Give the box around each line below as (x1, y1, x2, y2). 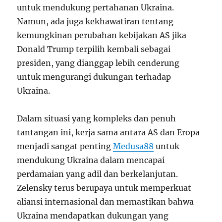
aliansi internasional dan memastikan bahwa (17, 196, 194, 207)
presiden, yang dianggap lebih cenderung (17, 57, 180, 68)
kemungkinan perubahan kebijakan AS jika (17, 30, 187, 40)
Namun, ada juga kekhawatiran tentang (17, 16, 174, 26)
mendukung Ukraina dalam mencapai (17, 155, 165, 165)
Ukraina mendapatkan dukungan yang (17, 210, 169, 221)
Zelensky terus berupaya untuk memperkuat (17, 182, 192, 193)
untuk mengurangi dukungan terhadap (17, 71, 171, 82)
